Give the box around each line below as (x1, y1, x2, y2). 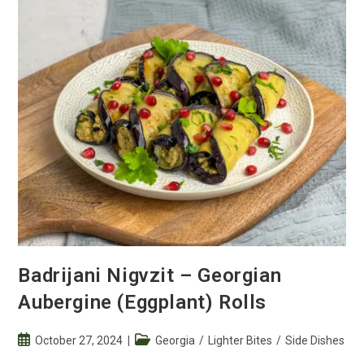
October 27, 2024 (35, 333, 123, 347)
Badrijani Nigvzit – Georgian (18, 263, 282, 287)
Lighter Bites (208, 333, 273, 347)
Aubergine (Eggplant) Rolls (18, 290, 267, 314)
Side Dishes (285, 333, 345, 347)
